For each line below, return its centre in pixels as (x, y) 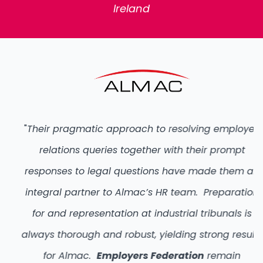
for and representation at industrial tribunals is (131, 214)
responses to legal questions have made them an (131, 171)
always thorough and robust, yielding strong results (131, 235)
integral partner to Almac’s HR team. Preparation (131, 193)
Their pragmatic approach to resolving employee (133, 129)
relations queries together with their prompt (131, 150)
